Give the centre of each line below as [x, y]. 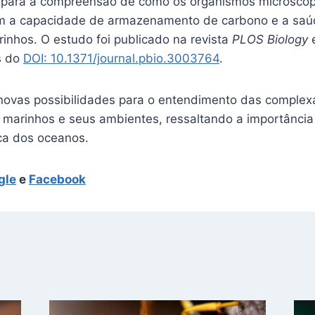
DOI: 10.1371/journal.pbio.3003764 [121, 59]
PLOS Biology [270, 40]
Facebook [57, 180]
